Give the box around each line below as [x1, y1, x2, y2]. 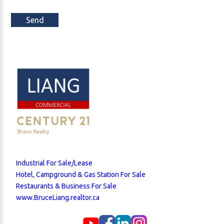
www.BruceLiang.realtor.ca [16, 193, 99, 201]
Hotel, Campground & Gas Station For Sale [16, 170, 145, 178]
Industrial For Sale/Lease [16, 158, 92, 167]
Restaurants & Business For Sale [16, 181, 116, 190]
